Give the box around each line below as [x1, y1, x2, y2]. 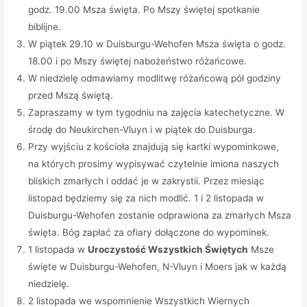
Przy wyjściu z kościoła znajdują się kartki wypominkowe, [28, 141, 280, 153]
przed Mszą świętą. [28, 90, 114, 101]
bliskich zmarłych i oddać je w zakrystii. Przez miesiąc [28, 175, 265, 187]
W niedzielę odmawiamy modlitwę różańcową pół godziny [28, 73, 282, 84]
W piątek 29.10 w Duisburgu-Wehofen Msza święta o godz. [28, 38, 286, 50]
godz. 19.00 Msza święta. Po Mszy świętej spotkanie [28, 4, 260, 16]
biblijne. [28, 21, 62, 33]
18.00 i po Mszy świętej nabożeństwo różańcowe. [28, 56, 247, 67]
